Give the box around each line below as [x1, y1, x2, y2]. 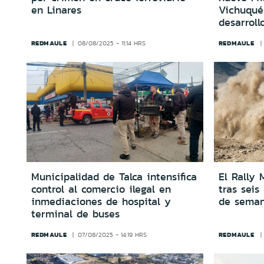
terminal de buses [31, 206, 120, 222]
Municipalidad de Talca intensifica [31, 169, 197, 184]
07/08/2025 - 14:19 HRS [77, 230, 147, 239]
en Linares [31, 2, 81, 18]
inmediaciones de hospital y [31, 193, 171, 209]
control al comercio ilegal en [31, 181, 171, 197]
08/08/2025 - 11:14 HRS [77, 39, 146, 48]
